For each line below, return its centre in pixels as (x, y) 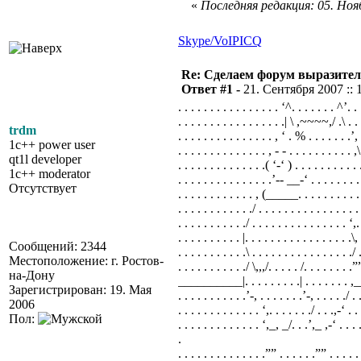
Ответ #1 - (212, 89)
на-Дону (32, 275)
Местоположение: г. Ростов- (86, 261)
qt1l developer (45, 159)
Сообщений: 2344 (58, 246)
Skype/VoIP (209, 41)
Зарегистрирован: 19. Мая (80, 290)
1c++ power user (52, 145)
